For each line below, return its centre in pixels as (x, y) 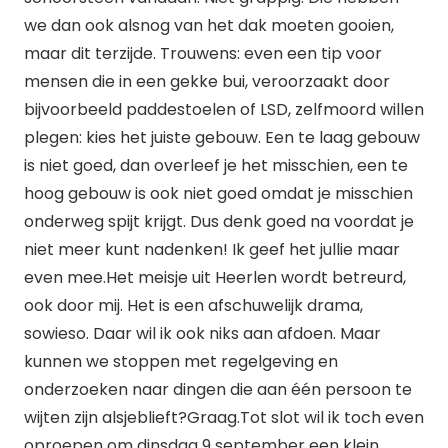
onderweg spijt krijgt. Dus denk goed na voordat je (219, 221)
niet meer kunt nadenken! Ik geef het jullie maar (212, 249)
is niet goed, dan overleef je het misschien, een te (216, 165)
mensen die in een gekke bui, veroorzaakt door (207, 81)
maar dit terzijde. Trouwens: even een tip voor (203, 53)
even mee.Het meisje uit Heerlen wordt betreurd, (215, 277)
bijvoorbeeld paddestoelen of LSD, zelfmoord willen (224, 109)
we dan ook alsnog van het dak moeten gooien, (209, 25)
